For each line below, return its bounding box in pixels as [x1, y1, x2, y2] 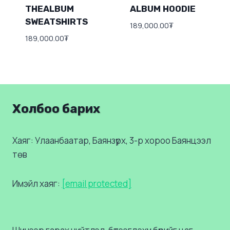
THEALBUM [25, 4, 74, 14]
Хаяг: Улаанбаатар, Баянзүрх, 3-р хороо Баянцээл [12, 134, 211, 146]
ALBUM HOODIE [129, 4, 196, 14]
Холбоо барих [12, 101, 100, 116]
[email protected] [62, 177, 131, 189]
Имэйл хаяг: [12, 177, 62, 189]
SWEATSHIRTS [25, 16, 88, 27]
